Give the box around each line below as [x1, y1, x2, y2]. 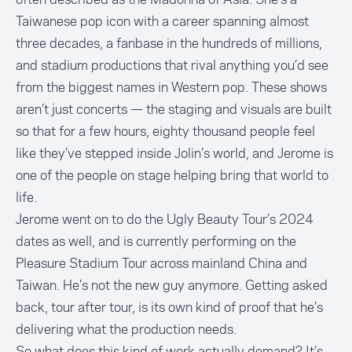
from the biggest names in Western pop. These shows [16, 78, 327, 97]
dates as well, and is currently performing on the [16, 232, 296, 251]
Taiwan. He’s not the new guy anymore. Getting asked [16, 276, 328, 295]
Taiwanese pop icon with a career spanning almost [16, 12, 309, 31]
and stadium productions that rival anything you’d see [16, 56, 328, 75]
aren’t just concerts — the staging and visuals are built [16, 100, 332, 119]
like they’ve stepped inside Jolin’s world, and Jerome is [16, 144, 333, 163]
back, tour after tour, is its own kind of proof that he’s [16, 298, 323, 317]
